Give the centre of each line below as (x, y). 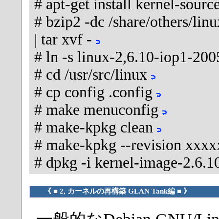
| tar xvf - (65, 39)
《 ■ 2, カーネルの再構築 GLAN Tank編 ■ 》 (118, 191)
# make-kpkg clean (96, 127)
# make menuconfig (98, 109)
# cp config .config (95, 92)
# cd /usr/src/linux (93, 74)
